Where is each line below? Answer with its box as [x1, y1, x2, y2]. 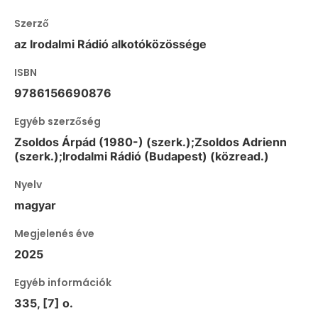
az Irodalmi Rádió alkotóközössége [14, 36, 207, 51]
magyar [14, 197, 56, 212]
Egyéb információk [14, 275, 111, 290]
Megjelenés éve [14, 226, 94, 241]
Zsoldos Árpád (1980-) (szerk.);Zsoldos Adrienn [14, 134, 287, 149]
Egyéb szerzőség [14, 114, 101, 128]
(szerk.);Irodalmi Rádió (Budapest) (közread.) [14, 148, 269, 163]
